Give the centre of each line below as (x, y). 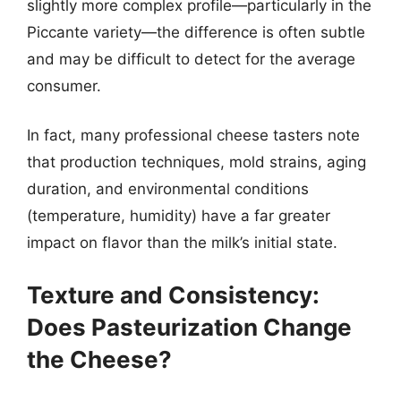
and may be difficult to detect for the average (191, 59)
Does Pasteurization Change (189, 327)
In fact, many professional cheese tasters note (193, 135)
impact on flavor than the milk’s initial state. (182, 243)
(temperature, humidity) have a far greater (179, 216)
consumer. (64, 85)
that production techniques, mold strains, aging (196, 162)
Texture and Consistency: (173, 294)
